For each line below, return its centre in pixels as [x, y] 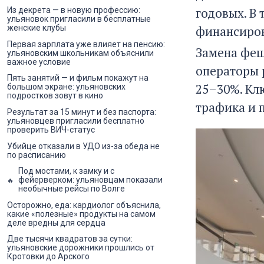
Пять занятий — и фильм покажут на [78, 78]
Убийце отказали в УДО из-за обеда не [83, 146]
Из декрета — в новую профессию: [74, 10]
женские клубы [37, 28]
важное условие [39, 62]
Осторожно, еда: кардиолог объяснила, [84, 205]
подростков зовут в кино [55, 96]
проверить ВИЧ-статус [51, 130]
